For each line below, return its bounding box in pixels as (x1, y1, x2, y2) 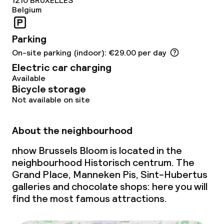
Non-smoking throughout (28, 63, 145, 76)
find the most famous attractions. (12, 192, 167, 205)
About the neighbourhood (12, 124, 132, 137)
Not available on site (12, 94, 90, 105)
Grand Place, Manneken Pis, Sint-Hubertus (12, 168, 207, 181)
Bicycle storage (12, 82, 86, 95)
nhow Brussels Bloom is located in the (12, 144, 182, 157)
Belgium (12, 4, 41, 15)
